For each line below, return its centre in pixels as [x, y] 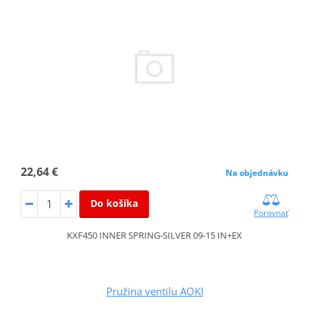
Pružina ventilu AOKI [154, 291]
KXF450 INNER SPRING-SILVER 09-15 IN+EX [154, 235]
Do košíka [114, 203]
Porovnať [271, 212]
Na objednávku [257, 172]
